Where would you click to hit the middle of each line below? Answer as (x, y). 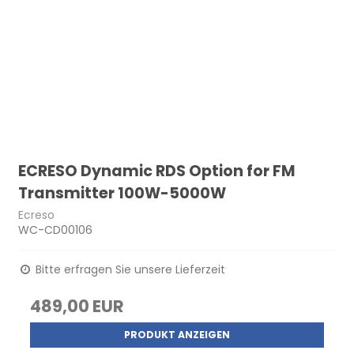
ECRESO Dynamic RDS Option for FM (157, 171)
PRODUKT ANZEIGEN (177, 334)
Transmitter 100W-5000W (122, 194)
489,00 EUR (77, 306)
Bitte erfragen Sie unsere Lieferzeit (129, 269)
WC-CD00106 (56, 230)
